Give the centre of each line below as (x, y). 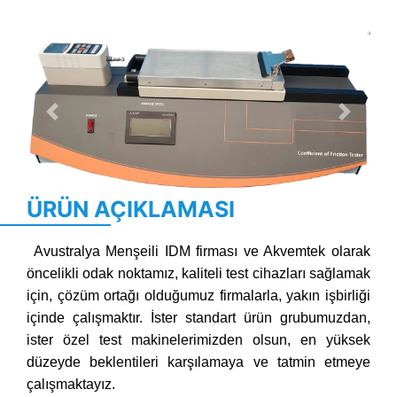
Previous (80, 121)
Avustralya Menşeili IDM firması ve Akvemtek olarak (202, 251)
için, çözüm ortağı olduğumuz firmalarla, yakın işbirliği (198, 295)
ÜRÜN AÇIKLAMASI (131, 209)
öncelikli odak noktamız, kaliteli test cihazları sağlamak (198, 273)
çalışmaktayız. (71, 384)
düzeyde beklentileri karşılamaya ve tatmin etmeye (198, 362)
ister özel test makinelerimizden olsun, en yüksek (198, 339)
